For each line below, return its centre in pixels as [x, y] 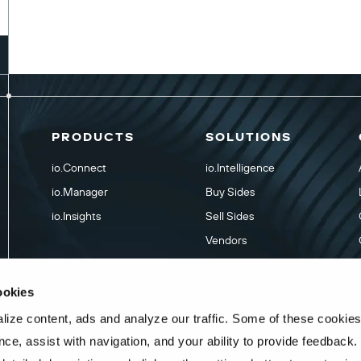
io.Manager [80, 192]
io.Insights [76, 216]
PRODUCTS [93, 137]
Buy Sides [230, 192]
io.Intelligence [240, 168]
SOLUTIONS [248, 137]
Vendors [226, 240]
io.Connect [79, 168]
